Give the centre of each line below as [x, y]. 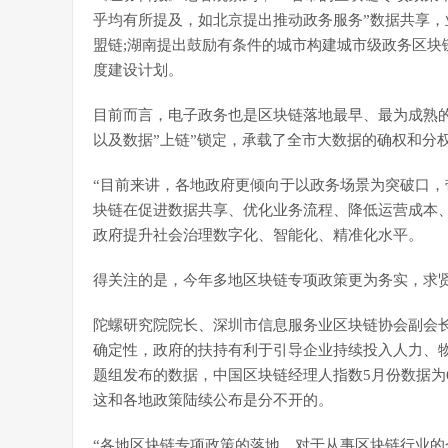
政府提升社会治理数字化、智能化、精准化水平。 [258, 235]
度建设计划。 [138, 70]
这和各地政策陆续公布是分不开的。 [213, 400]
